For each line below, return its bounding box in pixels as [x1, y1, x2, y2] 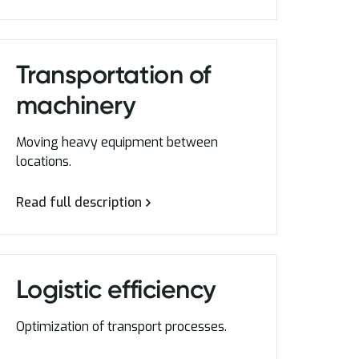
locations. [15, 153, 71, 170]
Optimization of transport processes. [15, 318, 227, 335]
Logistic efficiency [15, 274, 216, 305]
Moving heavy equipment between [15, 134, 218, 151]
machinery [15, 90, 136, 120]
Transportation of [15, 59, 211, 90]
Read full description [15, 194, 142, 211]
